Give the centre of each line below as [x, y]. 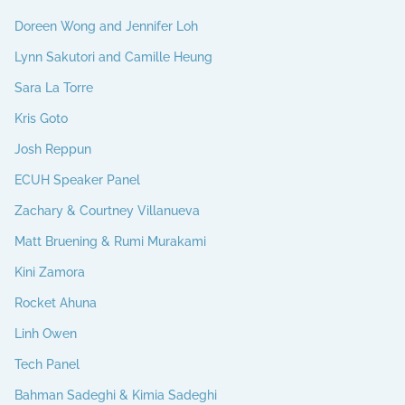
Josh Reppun [53, 149]
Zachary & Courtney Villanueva [107, 210]
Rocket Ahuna [56, 302]
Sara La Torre [54, 87]
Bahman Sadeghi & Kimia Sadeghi [116, 395]
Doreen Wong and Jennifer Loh [106, 26]
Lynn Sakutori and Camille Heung [113, 57]
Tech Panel [47, 364]
